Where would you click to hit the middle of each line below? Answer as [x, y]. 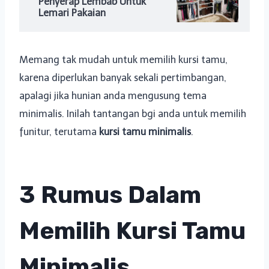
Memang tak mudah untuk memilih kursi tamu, [123, 60]
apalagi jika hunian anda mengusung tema [113, 96]
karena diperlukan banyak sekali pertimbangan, [123, 78]
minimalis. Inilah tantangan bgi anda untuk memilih [133, 114]
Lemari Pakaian [72, 13]
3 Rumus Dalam [110, 195]
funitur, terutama [59, 132]
